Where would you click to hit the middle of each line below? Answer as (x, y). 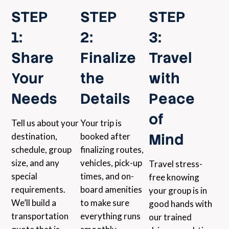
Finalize (108, 58)
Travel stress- (176, 164)
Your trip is (101, 123)
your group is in (178, 190)
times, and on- (107, 176)
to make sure (105, 202)
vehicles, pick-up (111, 163)
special (25, 176)
